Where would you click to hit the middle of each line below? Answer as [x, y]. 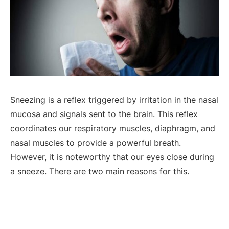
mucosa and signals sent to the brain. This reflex [104, 114]
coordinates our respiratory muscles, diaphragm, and [113, 128]
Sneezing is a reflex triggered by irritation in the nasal [114, 99]
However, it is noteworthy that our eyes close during [112, 157]
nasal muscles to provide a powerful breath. [96, 142]
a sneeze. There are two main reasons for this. [100, 171]
